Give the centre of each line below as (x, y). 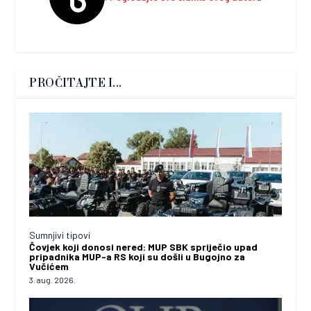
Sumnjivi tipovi (60, 235)
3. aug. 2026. (53, 279)
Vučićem (49, 266)
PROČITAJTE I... (76, 83)
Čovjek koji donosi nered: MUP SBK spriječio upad (144, 246)
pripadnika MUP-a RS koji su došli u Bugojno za (137, 256)
